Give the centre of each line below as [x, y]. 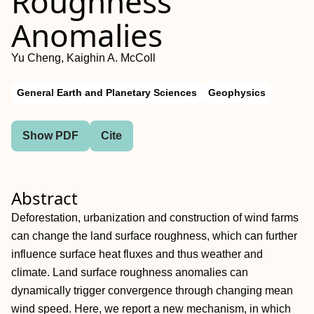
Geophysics [237, 93]
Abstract [45, 198]
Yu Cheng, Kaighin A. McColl [83, 58]
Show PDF [50, 136]
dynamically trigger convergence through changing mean [152, 291]
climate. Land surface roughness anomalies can [130, 272]
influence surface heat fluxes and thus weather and [137, 254]
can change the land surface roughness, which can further [154, 236]
